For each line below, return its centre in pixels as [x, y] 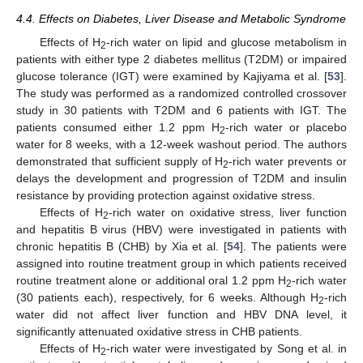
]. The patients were [294, 246]
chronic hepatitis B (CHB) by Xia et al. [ [122, 246]
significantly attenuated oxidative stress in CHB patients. [159, 331]
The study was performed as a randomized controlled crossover [181, 93]
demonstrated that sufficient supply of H [120, 161]
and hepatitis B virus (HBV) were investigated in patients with [181, 229]
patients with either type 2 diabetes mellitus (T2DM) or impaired [181, 59]
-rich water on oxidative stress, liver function [228, 212]
